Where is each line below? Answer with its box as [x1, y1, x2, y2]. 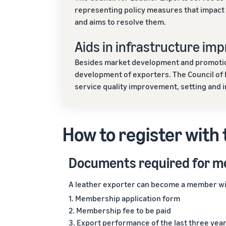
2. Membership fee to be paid [69, 205, 171, 215]
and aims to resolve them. [75, 17, 166, 27]
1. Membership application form [69, 193, 180, 203]
